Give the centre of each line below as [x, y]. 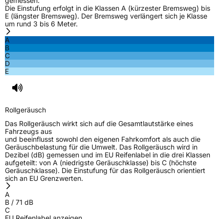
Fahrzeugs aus [28, 131]
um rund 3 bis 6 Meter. [41, 24]
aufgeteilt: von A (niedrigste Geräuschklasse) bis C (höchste [101, 163]
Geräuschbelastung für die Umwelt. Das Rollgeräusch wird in [101, 147]
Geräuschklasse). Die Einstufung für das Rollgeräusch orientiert [105, 171]
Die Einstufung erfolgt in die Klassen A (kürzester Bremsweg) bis [108, 8]
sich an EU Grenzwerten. [44, 178]
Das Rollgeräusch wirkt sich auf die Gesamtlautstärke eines [99, 124]
